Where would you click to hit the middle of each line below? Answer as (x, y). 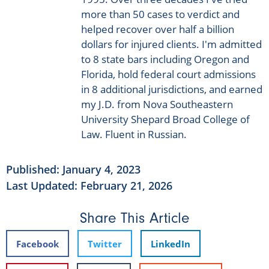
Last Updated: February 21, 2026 (89, 186)
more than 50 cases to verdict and (160, 14)
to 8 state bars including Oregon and (165, 59)
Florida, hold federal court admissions (168, 74)
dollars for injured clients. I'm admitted (171, 44)
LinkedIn (171, 243)
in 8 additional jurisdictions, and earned (172, 89)
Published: (33, 170)
